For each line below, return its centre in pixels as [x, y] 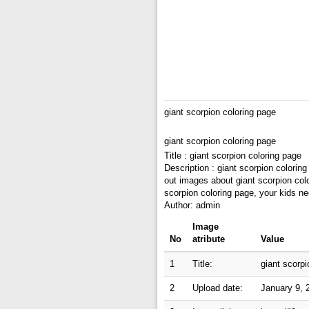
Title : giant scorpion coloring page [233, 156]
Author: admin [192, 205]
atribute [209, 239]
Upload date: [218, 288]
